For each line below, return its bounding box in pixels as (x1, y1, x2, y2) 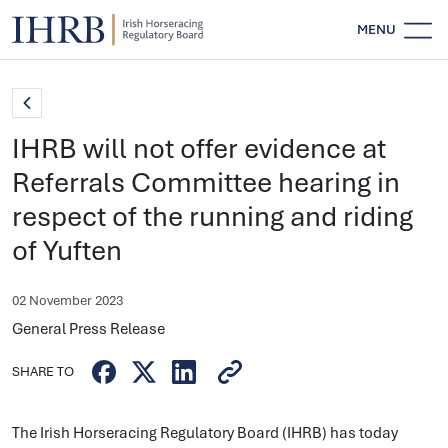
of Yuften (12, 233, 122, 268)
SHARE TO (12, 363, 74, 380)
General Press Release (12, 319, 168, 339)
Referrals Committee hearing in (12, 165, 400, 200)
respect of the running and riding (12, 199, 413, 234)
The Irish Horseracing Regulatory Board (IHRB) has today (12, 423, 398, 443)
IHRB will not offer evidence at (12, 131, 386, 166)
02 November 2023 (12, 292, 123, 309)
